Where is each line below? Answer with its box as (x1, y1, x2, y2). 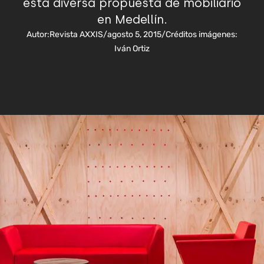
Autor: (27, 29, 49, 39)
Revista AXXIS (49, 29, 103, 39)
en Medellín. (97, 12, 167, 27)
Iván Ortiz (114, 44, 150, 54)
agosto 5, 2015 (107, 29, 161, 39)
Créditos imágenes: (166, 29, 237, 39)
